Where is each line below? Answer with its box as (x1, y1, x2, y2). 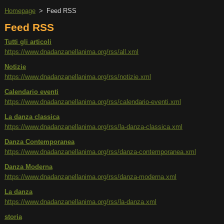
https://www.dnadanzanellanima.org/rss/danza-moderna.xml (4, 173, 176, 180)
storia (4, 213, 22, 220)
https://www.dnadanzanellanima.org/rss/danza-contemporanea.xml (4, 148, 196, 155)
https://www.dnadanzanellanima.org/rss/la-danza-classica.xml (4, 123, 182, 130)
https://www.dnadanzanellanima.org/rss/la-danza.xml (4, 198, 156, 205)
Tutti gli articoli (4, 38, 51, 45)
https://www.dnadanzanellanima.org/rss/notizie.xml (4, 73, 151, 80)
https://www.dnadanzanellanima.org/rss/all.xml (4, 48, 138, 55)
